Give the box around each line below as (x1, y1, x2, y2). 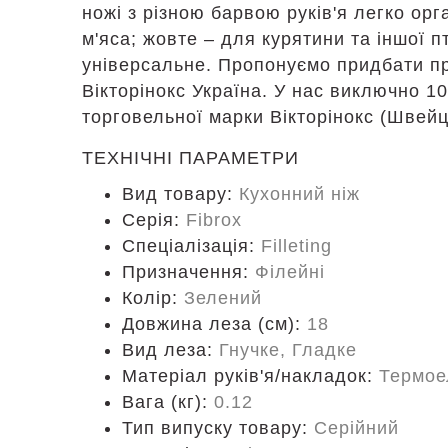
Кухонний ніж (239, 184, 360, 204)
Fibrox (186, 210, 242, 230)
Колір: (122, 288, 184, 308)
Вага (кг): (122, 392, 214, 412)
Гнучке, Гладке (219, 340, 357, 360)
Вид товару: (122, 184, 239, 204)
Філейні (255, 262, 325, 282)
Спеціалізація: (122, 236, 261, 256)
